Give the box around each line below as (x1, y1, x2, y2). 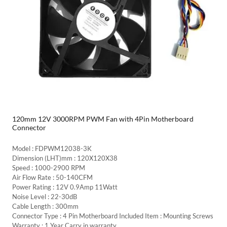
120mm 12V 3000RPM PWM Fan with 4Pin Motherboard (12, 115, 194, 124)
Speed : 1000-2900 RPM (12, 164, 85, 172)
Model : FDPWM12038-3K (12, 144, 92, 153)
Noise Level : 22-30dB (12, 193, 77, 201)
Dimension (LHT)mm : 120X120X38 (12, 154, 118, 163)
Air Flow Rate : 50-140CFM (12, 173, 93, 182)
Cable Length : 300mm (12, 202, 79, 211)
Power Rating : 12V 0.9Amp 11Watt (12, 183, 118, 192)
